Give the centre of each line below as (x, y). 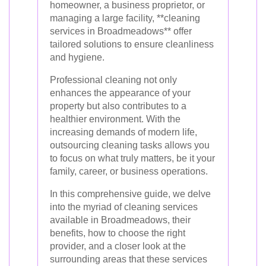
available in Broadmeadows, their (120, 220)
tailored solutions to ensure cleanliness (132, 44)
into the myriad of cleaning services (124, 207)
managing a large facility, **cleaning (125, 18)
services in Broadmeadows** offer (121, 31)
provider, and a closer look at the (118, 246)
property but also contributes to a (118, 106)
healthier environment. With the (115, 119)
